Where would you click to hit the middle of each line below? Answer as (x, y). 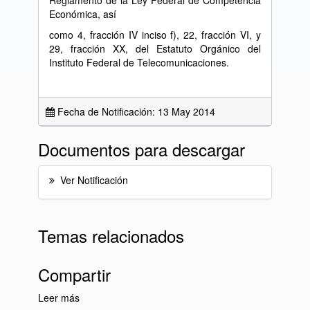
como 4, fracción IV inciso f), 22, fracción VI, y (155, 35)
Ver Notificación (94, 180)
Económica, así (83, 14)
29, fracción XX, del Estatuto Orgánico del (155, 48)
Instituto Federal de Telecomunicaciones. (139, 62)
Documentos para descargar (142, 149)
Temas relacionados (111, 236)
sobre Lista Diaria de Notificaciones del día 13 (180, 298)
